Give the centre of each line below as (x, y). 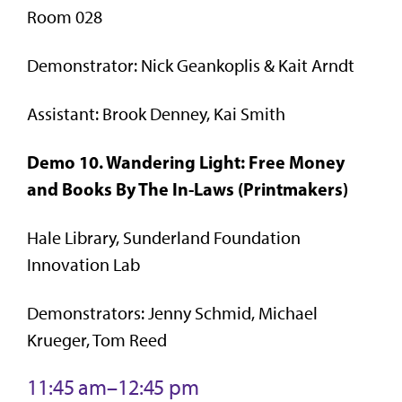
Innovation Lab (83, 264)
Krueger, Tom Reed (97, 340)
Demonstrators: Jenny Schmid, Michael (172, 313)
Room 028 (65, 17)
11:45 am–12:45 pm (113, 387)
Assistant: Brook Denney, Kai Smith (156, 114)
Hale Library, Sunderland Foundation (164, 237)
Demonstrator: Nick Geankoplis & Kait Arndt (191, 65)
